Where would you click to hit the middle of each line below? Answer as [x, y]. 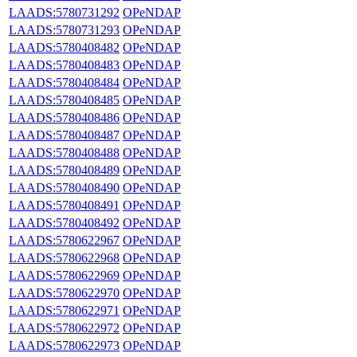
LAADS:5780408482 [64, 47]
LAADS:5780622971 [64, 310]
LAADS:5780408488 [64, 152]
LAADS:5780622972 [64, 328]
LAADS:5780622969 [64, 275]
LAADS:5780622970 [64, 292]
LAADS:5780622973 [64, 345]
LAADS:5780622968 [64, 257]
